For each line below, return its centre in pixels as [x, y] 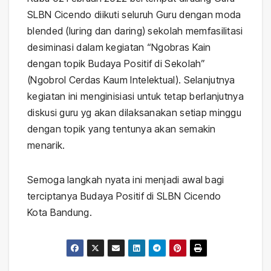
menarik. [46, 145]
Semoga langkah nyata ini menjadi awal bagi [126, 179]
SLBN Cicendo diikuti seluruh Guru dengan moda [134, 14]
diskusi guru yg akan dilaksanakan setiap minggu [135, 112]
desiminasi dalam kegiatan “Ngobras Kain [119, 47]
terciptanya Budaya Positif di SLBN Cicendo [124, 196]
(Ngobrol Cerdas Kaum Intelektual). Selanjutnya [131, 80]
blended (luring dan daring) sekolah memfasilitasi [135, 31]
